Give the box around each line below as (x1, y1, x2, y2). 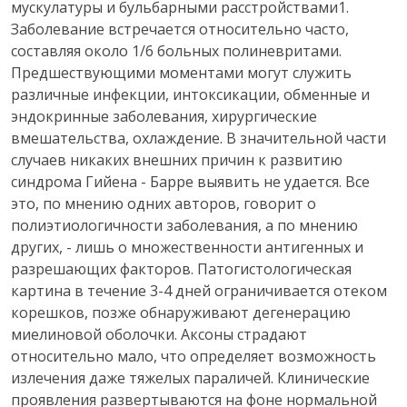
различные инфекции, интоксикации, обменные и (11, 84, 370, 104)
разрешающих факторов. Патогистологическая (11, 259, 352, 279)
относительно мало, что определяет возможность (11, 346, 376, 366)
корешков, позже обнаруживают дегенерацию (11, 303, 351, 323)
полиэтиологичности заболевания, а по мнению (11, 215, 358, 235)
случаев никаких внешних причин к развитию (11, 150, 342, 170)
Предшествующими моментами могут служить (11, 63, 352, 83)
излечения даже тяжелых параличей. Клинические (11, 368, 370, 388)
